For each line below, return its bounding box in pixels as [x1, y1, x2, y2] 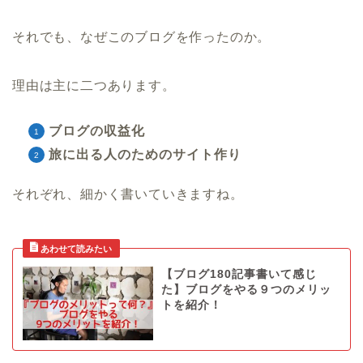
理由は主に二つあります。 [12, 79, 176, 93]
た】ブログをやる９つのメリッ [160, 284, 331, 297]
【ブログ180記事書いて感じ [160, 268, 317, 281]
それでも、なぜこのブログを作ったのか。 [12, 30, 271, 45]
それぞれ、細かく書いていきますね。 [12, 187, 244, 202]
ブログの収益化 [49, 124, 145, 139]
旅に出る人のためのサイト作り [49, 147, 241, 162]
